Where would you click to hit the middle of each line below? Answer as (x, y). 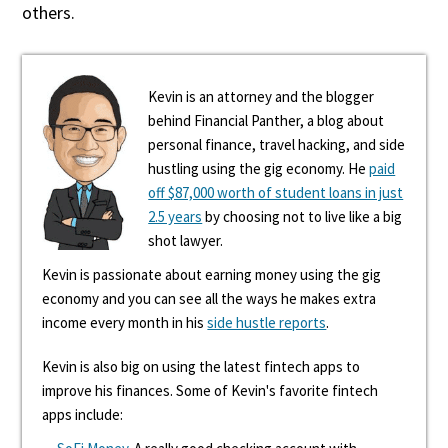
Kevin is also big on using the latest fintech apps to (201, 366)
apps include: (83, 414)
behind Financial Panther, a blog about (266, 120)
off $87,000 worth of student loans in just (276, 192)
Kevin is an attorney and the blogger (261, 96)
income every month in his (125, 322)
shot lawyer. (186, 240)
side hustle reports (267, 322)
